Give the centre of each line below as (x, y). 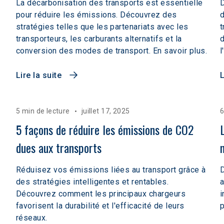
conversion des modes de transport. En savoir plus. (112, 51)
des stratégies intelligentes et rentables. (92, 182)
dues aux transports (59, 147)
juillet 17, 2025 (105, 111)
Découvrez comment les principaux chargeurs (101, 194)
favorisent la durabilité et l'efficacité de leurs (100, 206)
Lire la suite (39, 75)
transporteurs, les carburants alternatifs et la (99, 39)
